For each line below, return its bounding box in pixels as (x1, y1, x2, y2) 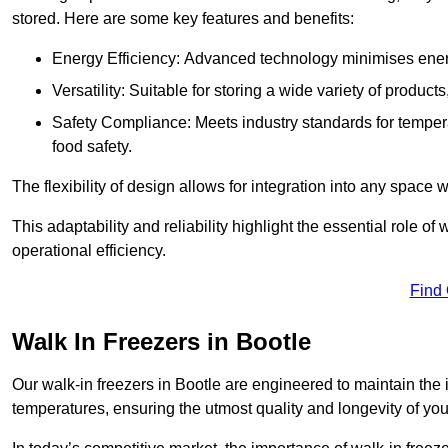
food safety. (52, 138, 132, 156)
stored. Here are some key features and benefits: (12, 10, 354, 28)
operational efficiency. (12, 242, 166, 260)
